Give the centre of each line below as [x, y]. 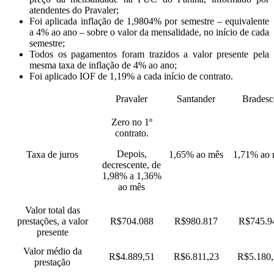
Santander [196, 98]
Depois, [131, 154]
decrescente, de [131, 165]
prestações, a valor [52, 221]
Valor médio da [52, 251]
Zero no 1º [131, 122]
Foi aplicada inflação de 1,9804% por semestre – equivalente [149, 21]
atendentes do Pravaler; [74, 10]
